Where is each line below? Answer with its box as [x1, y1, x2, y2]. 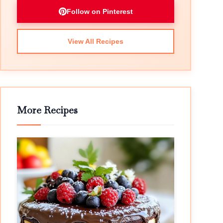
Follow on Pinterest [66, 7, 133, 15]
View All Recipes [68, 37, 123, 45]
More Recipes [17, 104, 78, 116]
